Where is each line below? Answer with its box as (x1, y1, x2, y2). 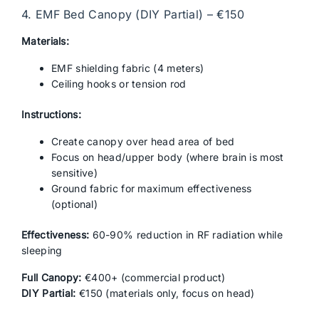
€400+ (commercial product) (81, 271, 226, 283)
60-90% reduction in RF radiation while (89, 229, 283, 241)
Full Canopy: (21, 271, 82, 283)
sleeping (21, 244, 63, 256)
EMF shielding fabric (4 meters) (51, 62, 204, 74)
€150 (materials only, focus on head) (75, 287, 255, 299)
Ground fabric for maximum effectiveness (51, 182, 252, 194)
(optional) (51, 198, 98, 210)
